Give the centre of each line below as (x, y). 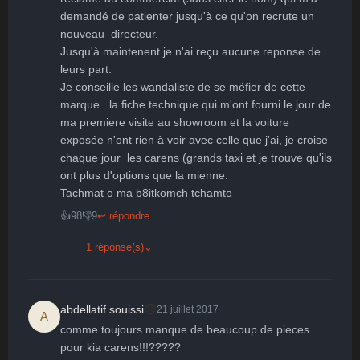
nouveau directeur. (109, 34)
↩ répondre (123, 216)
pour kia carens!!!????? (121, 347)
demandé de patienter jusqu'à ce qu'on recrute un (187, 16)
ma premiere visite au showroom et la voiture (175, 122)
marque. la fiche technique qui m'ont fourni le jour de (196, 104)
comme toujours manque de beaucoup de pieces (185, 329)
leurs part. (86, 69)
